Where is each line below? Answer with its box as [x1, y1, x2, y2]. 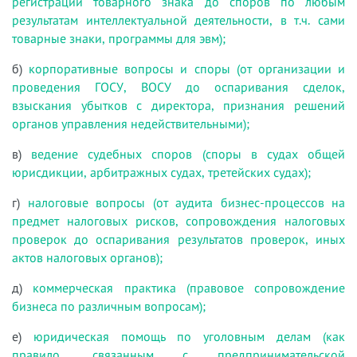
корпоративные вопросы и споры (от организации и [29, 60, 346, 76]
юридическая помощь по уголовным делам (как [33, 328, 345, 344]
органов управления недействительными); [12, 115, 249, 131]
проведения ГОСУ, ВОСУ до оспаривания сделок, [12, 78, 345, 95]
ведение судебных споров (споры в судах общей [22, 145, 345, 162]
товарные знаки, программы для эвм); [12, 29, 226, 46]
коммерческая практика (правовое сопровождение [33, 279, 345, 296]
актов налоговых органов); [12, 249, 163, 265]
